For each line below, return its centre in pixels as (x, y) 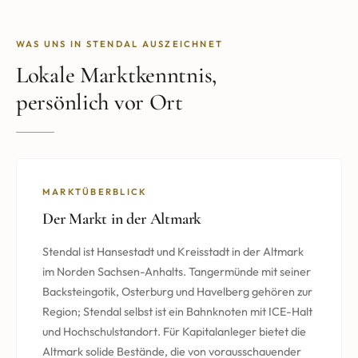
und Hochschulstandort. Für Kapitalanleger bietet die (174, 331)
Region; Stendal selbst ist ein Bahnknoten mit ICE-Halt (177, 311)
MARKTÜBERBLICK (95, 191)
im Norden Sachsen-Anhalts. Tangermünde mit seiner (177, 271)
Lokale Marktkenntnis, (116, 74)
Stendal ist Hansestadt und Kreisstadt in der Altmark (173, 251)
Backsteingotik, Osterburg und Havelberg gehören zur (177, 291)
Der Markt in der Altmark (122, 219)
